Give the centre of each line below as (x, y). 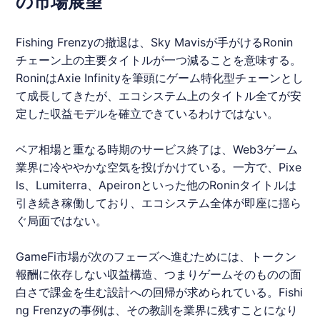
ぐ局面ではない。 (62, 221)
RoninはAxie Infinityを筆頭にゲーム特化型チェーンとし (160, 78)
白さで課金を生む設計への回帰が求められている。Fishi (160, 292)
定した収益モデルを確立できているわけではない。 (147, 114)
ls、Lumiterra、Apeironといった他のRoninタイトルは (156, 185)
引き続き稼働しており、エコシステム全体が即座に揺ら (159, 203)
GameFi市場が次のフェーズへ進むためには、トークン (156, 257)
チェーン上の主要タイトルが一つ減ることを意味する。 (159, 60)
